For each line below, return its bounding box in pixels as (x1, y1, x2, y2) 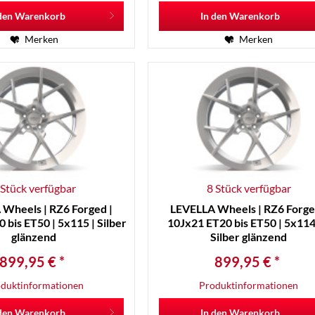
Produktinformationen (199, 278, 299, 291)
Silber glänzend (210, 229, 288, 243)
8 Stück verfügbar (206, 181, 291, 195)
